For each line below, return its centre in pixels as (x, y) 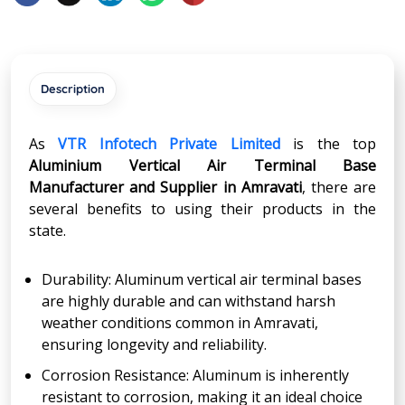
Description (73, 88)
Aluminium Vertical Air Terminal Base (202, 165)
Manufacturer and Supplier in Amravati (165, 187)
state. (47, 230)
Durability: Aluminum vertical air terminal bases (202, 279)
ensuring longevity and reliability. (154, 344)
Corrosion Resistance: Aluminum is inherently (195, 375)
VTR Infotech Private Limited (169, 143)
